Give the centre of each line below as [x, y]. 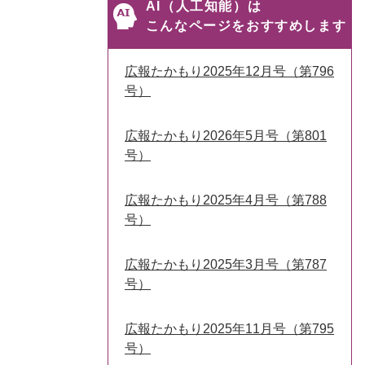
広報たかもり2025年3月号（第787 [226, 264]
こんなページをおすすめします [246, 26]
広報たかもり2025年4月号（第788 [226, 200]
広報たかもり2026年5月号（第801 [226, 136]
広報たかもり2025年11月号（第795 [229, 329]
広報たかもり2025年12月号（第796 [229, 71]
